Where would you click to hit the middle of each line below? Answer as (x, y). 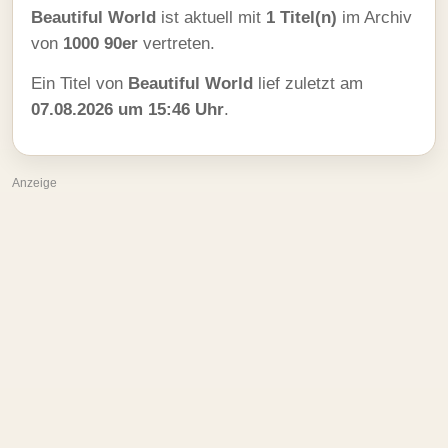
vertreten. (176, 43)
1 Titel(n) (301, 17)
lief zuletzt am (308, 83)
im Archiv (374, 17)
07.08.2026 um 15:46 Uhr (127, 109)
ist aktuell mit (211, 17)
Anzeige (34, 183)
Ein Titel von (79, 83)
